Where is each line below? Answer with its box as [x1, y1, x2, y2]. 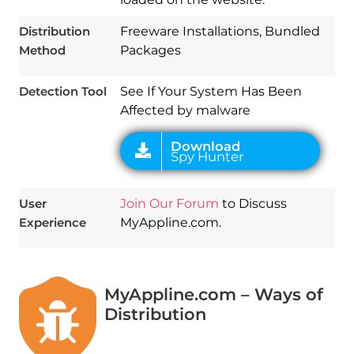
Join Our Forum [119, 196, 219, 212]
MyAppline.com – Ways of [104, 284, 323, 305]
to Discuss [218, 196, 287, 212]
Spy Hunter [155, 6, 223, 21]
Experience [18, 215, 86, 231]
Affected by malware [119, 103, 250, 119]
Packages [119, 43, 181, 58]
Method [18, 43, 66, 58]
